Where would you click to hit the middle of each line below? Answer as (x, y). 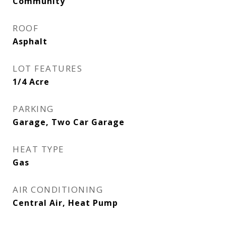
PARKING (33, 109)
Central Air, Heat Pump (65, 203)
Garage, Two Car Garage (69, 122)
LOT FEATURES (47, 68)
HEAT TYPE (39, 149)
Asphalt (30, 41)
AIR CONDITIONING (58, 189)
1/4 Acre (31, 82)
